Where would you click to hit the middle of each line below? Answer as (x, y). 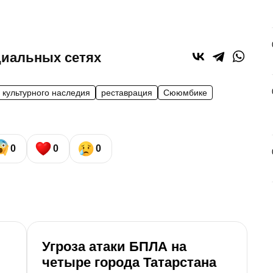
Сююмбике (185, 92)
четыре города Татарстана (129, 263)
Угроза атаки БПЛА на (114, 247)
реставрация (127, 92)
